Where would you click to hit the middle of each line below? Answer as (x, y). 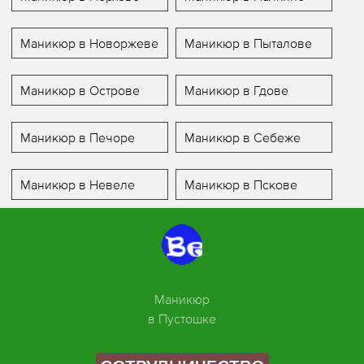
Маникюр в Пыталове (248, 43)
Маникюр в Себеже (242, 138)
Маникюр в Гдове (236, 91)
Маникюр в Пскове (240, 185)
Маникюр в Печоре (78, 138)
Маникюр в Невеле (78, 185)
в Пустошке (182, 319)
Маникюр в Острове (80, 91)
